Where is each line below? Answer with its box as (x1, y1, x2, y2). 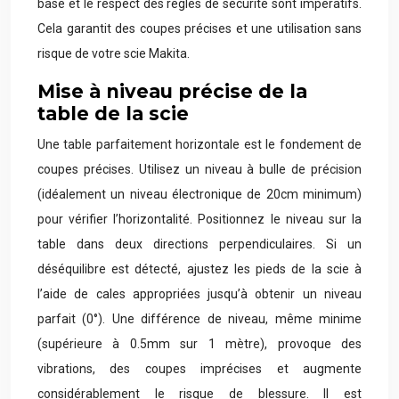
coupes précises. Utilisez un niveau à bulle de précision (37, 162, 362, 176)
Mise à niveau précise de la (37, 80, 307, 102)
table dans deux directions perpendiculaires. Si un (37, 237, 362, 251)
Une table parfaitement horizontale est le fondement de (37, 137, 362, 151)
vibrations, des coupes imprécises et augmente (37, 362, 362, 376)
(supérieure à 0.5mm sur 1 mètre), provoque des (37, 337, 362, 351)
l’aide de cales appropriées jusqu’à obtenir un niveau (37, 287, 362, 301)
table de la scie (37, 102, 189, 125)
